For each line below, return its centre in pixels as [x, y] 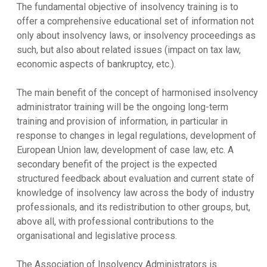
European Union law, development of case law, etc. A [125, 150]
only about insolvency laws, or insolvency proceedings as [136, 35]
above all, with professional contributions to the [116, 221]
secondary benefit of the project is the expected [117, 164]
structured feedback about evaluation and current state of [136, 178]
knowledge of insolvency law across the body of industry [136, 193]
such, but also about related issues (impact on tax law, [129, 49]
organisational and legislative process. [97, 235]
